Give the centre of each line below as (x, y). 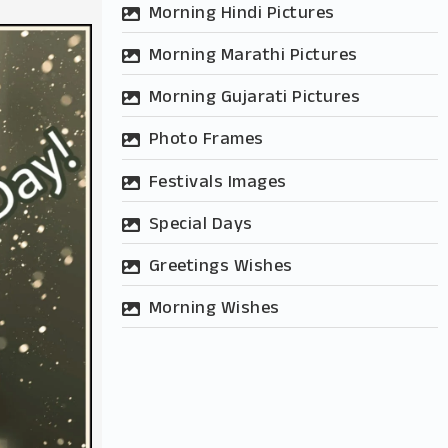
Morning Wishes (214, 309)
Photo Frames (206, 140)
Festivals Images (217, 182)
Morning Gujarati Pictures (254, 98)
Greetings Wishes (220, 266)
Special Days (200, 224)
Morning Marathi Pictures (253, 56)
